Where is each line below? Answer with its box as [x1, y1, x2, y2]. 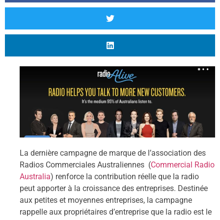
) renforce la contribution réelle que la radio [51, 171, 199, 181]
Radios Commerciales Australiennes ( [20, 160, 151, 169]
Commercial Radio [151, 160, 215, 169]
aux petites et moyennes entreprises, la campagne [20, 195, 192, 205]
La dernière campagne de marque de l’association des [20, 148, 206, 158]
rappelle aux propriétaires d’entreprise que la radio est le [20, 207, 212, 217]
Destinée [178, 183, 208, 193]
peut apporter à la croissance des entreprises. [20, 183, 178, 193]
